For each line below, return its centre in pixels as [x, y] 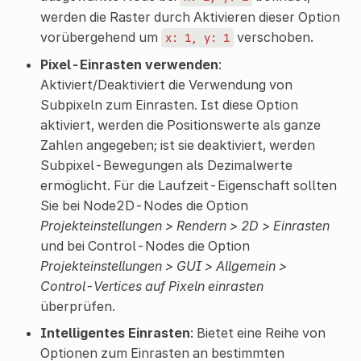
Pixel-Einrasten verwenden [129, 65]
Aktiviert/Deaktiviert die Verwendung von [166, 85]
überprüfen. [77, 307]
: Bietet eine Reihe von [257, 333]
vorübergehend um [100, 37]
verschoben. [273, 37]
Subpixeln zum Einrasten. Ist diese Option [169, 105]
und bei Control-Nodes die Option [145, 246]
